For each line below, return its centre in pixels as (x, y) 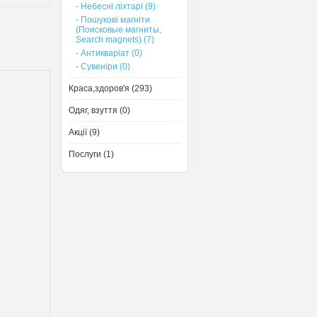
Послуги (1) (91, 154)
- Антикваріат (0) (109, 53)
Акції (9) (84, 132)
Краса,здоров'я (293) (110, 88)
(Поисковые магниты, (119, 30)
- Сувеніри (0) (103, 67)
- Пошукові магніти (113, 20)
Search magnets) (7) (115, 40)
